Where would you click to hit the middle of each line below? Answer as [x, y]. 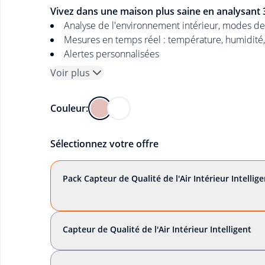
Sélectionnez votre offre [104, 144]
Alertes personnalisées [111, 54]
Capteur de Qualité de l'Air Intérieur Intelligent [157, 229]
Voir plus [70, 73]
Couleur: [69, 108]
